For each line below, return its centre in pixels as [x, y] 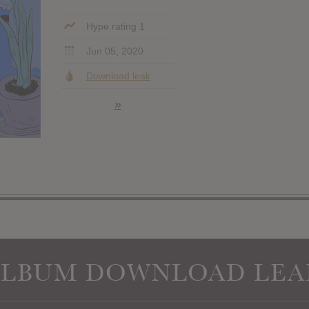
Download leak [118, 76]
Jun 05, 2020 [113, 51]
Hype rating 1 [114, 26]
